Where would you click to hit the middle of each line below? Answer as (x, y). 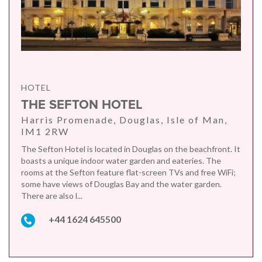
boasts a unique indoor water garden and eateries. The (121, 160)
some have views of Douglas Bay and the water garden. (121, 184)
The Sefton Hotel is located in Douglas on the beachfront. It (131, 149)
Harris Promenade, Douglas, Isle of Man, (124, 119)
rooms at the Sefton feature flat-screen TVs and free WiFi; (128, 172)
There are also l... (52, 195)
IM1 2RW (45, 131)
